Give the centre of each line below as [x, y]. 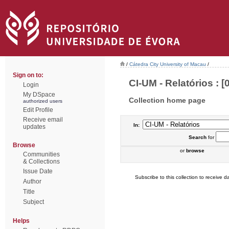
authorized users [43, 101]
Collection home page [167, 100]
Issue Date [38, 171]
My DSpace [39, 95]
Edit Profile [38, 110]
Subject [33, 202]
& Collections [41, 162]
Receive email [43, 120]
